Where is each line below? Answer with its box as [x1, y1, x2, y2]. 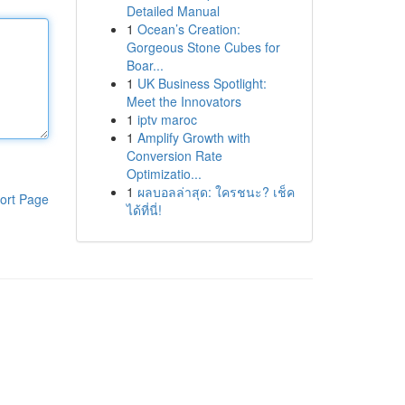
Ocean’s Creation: [137, 20, 240, 38]
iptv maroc [137, 110, 197, 128]
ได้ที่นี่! [126, 201, 162, 219]
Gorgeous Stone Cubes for [126, 38, 280, 56]
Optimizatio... [126, 165, 202, 183]
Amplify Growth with [137, 128, 250, 146]
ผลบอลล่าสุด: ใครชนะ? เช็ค [137, 183, 295, 201]
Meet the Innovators [126, 92, 241, 110]
